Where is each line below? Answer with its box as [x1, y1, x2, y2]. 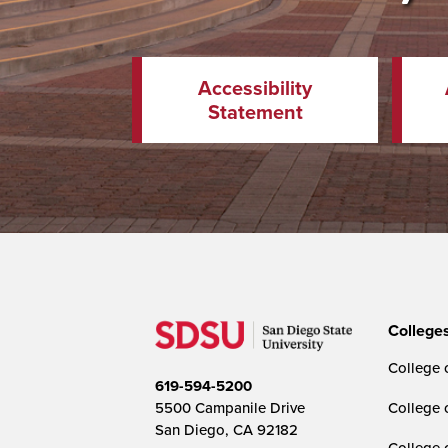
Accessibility [198, 72, 312, 103]
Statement [207, 96, 303, 127]
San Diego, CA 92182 [154, 418, 298, 440]
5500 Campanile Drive [154, 396, 305, 418]
